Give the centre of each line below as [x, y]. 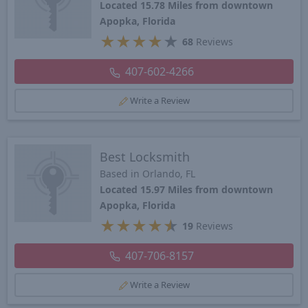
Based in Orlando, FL [148, 173]
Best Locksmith [145, 156]
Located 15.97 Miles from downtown [187, 189]
